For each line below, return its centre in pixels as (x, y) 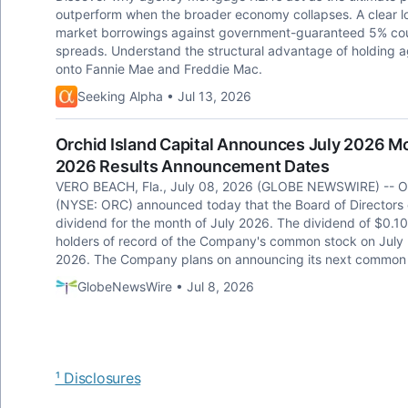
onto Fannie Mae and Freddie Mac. (158, 69)
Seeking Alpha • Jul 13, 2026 (164, 96)
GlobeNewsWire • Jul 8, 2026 (165, 286)
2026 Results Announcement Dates (192, 166)
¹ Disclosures (98, 378)
